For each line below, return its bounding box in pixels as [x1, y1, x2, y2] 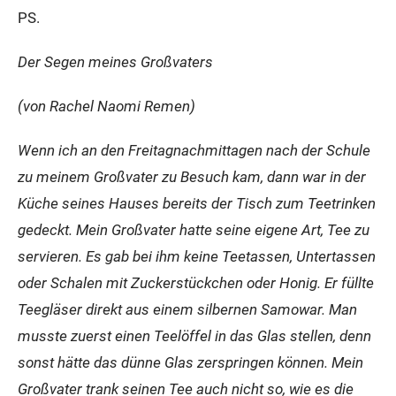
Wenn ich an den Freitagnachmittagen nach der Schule [18, 141, 370, 159]
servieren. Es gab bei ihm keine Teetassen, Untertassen [18, 247, 376, 265]
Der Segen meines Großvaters [18, 53, 213, 71]
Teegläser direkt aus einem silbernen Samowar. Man [18, 301, 357, 318]
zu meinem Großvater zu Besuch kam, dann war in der [18, 168, 366, 186]
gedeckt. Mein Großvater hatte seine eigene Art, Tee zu [18, 221, 369, 239]
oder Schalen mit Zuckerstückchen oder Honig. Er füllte [18, 274, 374, 292]
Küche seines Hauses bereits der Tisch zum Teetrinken [18, 194, 376, 212]
